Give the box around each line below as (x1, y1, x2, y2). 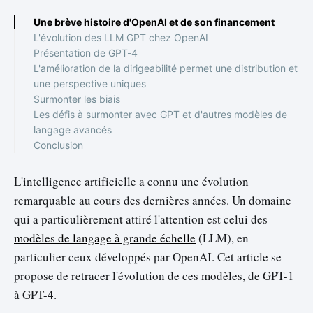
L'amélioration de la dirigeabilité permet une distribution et (34, 62, 298, 75)
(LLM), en (196, 230, 249, 247)
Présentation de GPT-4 (34, 47, 138, 59)
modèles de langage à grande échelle (14, 230, 196, 247)
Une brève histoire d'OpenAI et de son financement (34, 16, 275, 29)
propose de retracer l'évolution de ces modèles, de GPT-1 (14, 268, 294, 284)
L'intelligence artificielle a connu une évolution (14, 173, 249, 190)
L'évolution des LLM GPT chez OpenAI (34, 31, 208, 44)
